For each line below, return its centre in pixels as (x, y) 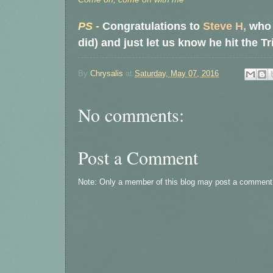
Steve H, (225, 27)
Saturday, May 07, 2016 (177, 73)
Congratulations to (153, 27)
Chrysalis (107, 73)
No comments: (131, 114)
